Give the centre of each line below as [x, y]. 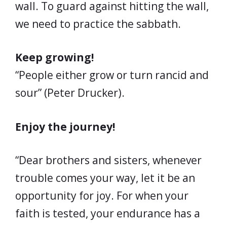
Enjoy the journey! [65, 126]
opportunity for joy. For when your [102, 196]
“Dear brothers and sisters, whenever [108, 160]
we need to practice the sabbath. [98, 24]
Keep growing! [54, 57]
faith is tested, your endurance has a [108, 213]
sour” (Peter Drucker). [70, 93]
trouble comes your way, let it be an [105, 178]
